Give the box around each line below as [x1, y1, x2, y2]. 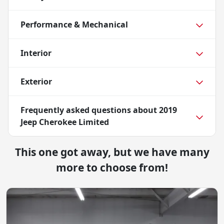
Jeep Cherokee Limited [20, 116, 109, 128]
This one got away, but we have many [14, 145, 209, 159]
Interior [20, 47, 51, 59]
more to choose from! [56, 160, 168, 175]
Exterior [20, 76, 52, 87]
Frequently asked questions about [20, 104, 159, 116]
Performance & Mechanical [20, 19, 128, 30]
